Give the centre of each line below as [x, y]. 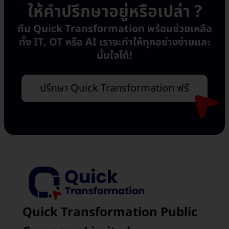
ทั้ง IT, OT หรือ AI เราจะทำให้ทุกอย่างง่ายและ [114, 43]
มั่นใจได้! [114, 56]
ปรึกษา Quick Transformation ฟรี [114, 89]
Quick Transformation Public [110, 212]
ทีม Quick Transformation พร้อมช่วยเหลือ [114, 29]
